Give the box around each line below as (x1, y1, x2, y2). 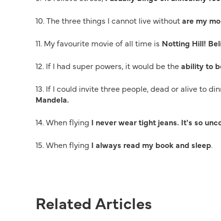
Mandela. (36, 94, 69, 105)
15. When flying (36, 139, 91, 150)
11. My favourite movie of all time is (36, 37, 162, 48)
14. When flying (36, 116, 89, 127)
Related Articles (36, 191, 152, 214)
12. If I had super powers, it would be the (36, 60, 181, 71)
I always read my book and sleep (91, 139, 211, 150)
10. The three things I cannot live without (36, 15, 182, 26)
